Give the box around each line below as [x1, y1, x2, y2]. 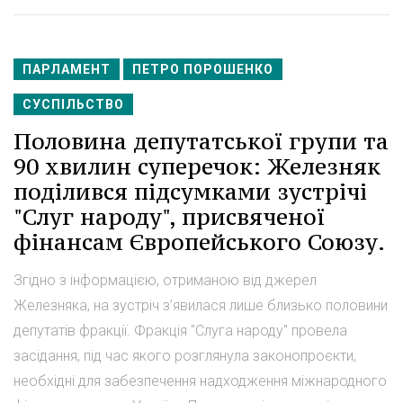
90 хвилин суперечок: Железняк [13, 151, 381, 181]
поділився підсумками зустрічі [13, 176, 367, 206]
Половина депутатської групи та [13, 126, 389, 156]
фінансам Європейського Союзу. [13, 227, 385, 256]
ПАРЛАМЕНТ [22, 61, 111, 76]
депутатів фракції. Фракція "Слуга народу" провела [13, 321, 347, 339]
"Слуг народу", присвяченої [13, 201, 325, 231]
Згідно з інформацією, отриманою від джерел [13, 271, 317, 289]
